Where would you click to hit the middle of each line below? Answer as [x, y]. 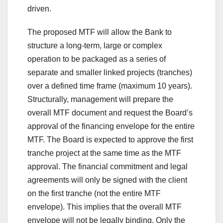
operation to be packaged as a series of [97, 59]
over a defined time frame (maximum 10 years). [110, 86]
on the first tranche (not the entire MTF [94, 194]
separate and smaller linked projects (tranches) [110, 73]
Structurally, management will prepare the [100, 100]
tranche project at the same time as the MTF [104, 153]
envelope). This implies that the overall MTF [105, 207]
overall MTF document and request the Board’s [110, 113]
